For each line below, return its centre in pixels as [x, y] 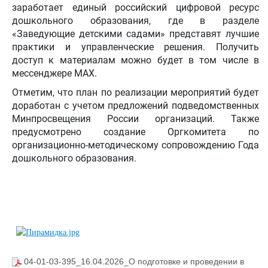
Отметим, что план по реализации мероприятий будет [135, 92]
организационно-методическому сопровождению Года [135, 145]
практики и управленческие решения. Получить [135, 47]
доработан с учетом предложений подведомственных [135, 106]
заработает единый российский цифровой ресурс [135, 7]
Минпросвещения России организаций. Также [135, 119]
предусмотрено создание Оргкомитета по [135, 132]
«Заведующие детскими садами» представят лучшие [135, 34]
